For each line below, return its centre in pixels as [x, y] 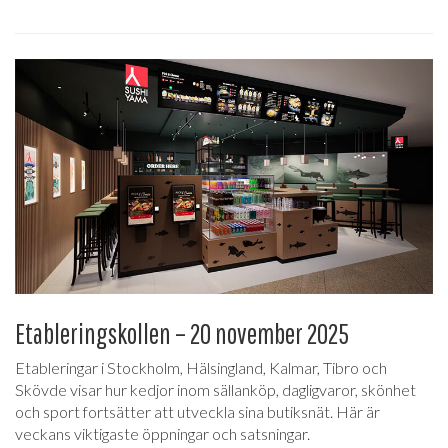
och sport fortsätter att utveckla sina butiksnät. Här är [197, 411]
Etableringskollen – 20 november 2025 [182, 333]
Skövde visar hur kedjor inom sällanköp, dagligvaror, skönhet [215, 389]
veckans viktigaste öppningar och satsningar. [162, 433]
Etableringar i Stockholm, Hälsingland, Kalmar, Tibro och [201, 367]
